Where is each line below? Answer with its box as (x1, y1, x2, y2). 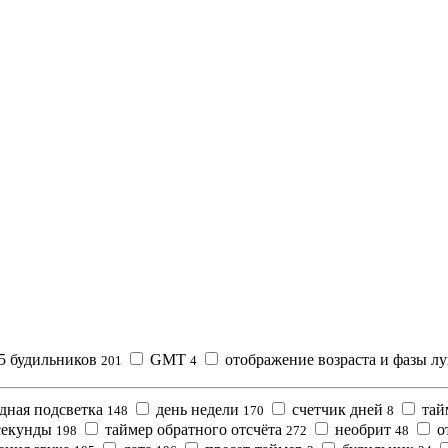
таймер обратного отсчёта (101, 420, 286, 438)
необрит (331, 420, 395, 438)
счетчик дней (288, 400, 387, 418)
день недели (152, 400, 243, 418)
